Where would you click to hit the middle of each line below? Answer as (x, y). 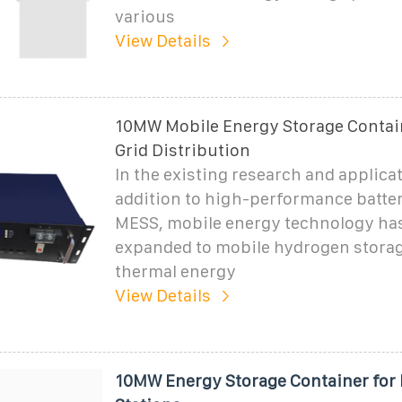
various (144, 16)
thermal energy (175, 271)
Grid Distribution (182, 150)
